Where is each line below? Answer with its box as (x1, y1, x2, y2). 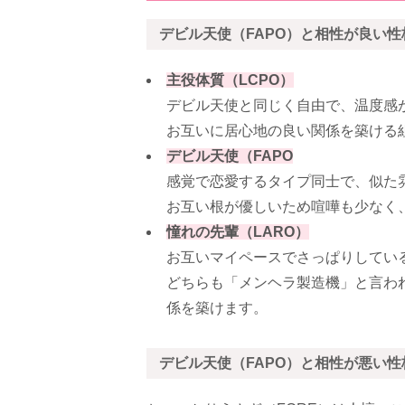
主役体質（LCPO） (166, 72, 294, 88)
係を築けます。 (166, 300, 268, 316)
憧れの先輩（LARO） (166, 224, 309, 240)
